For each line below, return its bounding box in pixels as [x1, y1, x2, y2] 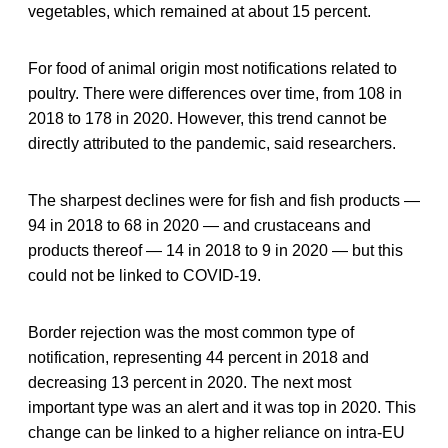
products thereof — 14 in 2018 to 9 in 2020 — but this [28, 241, 403, 259]
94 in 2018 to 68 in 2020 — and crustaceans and [28, 216, 371, 234]
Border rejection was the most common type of [28, 323, 354, 341]
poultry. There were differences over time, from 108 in [28, 84, 402, 102]
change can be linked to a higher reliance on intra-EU [28, 423, 405, 441]
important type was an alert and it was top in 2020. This [28, 398, 416, 416]
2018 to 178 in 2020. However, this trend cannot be [28, 109, 387, 127]
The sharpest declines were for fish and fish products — [28, 191, 420, 209]
